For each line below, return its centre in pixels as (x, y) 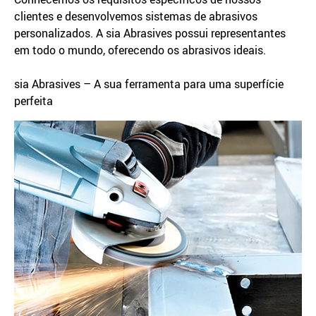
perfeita (34, 101)
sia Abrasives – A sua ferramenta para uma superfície (149, 84)
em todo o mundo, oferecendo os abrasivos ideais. (140, 50)
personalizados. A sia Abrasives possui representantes (150, 33)
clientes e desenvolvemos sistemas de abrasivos (136, 16)
